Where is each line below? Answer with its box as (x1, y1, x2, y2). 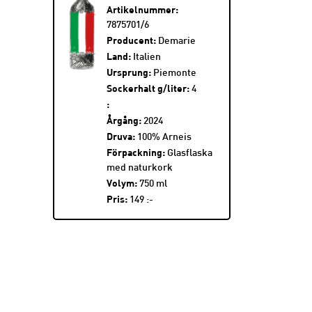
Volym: (106, 177, 137, 189)
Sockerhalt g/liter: (106, 82, 189, 94)
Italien (130, 53, 161, 62)
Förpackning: (106, 146, 165, 158)
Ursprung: (106, 66, 151, 78)
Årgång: (106, 114, 141, 126)
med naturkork (106, 164, 173, 173)
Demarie (155, 37, 196, 46)
